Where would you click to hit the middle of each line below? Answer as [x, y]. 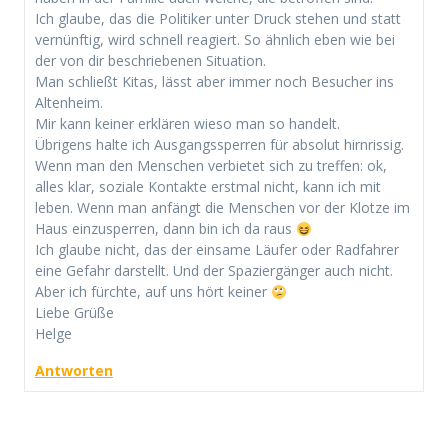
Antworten [74, 371]
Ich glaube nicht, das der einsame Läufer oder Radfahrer [217, 250]
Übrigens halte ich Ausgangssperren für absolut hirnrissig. [219, 145]
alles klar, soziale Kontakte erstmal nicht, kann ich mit [208, 187]
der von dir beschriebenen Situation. [150, 61]
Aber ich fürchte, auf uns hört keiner [153, 292]
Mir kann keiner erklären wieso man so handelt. [187, 124]
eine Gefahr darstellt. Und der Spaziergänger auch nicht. [214, 271]
